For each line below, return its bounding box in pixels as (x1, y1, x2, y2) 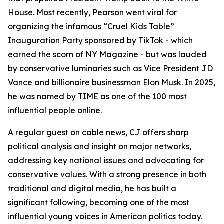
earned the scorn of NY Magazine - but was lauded (8, 49, 207, 59)
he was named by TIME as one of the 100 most (8, 91, 187, 101)
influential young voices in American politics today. (8, 211, 202, 221)
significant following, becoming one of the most (8, 197, 189, 207)
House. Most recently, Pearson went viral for (8, 7, 177, 17)
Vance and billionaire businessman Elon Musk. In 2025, (8, 77, 215, 87)
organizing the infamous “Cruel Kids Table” (8, 21, 174, 31)
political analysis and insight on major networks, (8, 141, 191, 151)
